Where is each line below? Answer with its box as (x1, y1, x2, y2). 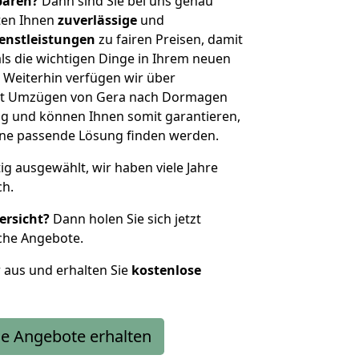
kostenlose (131, 261, 201, 279)
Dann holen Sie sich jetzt (50, 210, 201, 228)
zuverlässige (58, 11, 137, 29)
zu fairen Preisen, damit (95, 30, 243, 48)
